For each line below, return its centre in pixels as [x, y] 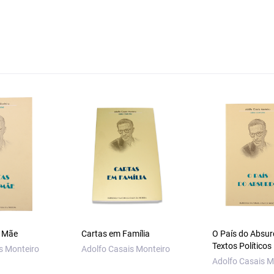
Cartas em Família [116, 234]
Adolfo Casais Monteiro [126, 249]
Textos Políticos [242, 246]
